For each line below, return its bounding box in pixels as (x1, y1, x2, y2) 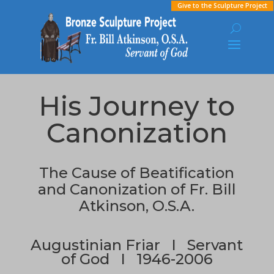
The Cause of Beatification (39, 164, 235, 182)
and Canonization (37, 180, 171, 198)
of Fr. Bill (170, 180, 236, 198)
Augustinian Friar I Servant (31, 236, 243, 254)
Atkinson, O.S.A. (79, 197, 195, 215)
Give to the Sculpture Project (177, 1, 267, 10)
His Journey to (39, 89, 235, 122)
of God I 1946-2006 (61, 250, 213, 268)
